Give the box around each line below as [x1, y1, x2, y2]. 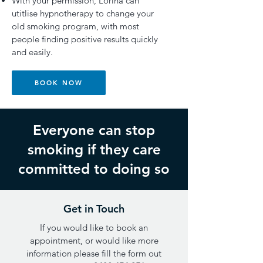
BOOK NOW [34, 79, 83, 87]
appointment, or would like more [29, 235, 159, 246]
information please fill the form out [26, 248, 161, 259]
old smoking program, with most [12, 21, 139, 32]
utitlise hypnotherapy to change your [12, 8, 154, 19]
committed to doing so [18, 160, 170, 177]
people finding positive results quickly [12, 33, 158, 45]
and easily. [12, 46, 53, 58]
